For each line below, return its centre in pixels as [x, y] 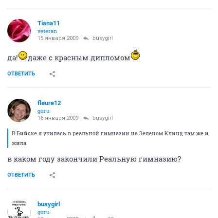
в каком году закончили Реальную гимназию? [94, 158]
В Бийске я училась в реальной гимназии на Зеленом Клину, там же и [110, 133]
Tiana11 [49, 23]
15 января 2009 [58, 38]
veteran [47, 31]
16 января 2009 [58, 118]
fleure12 [49, 103]
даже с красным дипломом [79, 57]
